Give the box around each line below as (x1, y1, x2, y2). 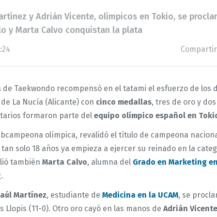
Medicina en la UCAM (102, 190, 178, 200)
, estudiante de (46, 190, 102, 200)
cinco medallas (96, 97, 152, 107)
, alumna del (87, 157, 133, 167)
